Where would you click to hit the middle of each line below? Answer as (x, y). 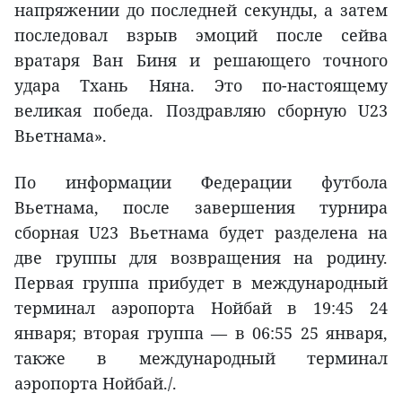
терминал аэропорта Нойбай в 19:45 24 (201, 307)
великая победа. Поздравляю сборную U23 (201, 110)
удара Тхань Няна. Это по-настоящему (201, 85)
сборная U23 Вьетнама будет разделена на (201, 232)
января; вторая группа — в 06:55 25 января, (201, 332)
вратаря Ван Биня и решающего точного (201, 60)
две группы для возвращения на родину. (201, 257)
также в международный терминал (201, 358)
